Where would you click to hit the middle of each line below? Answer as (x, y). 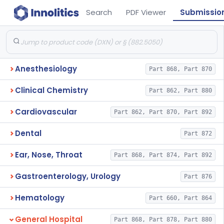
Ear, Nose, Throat (49, 155)
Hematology (40, 198)
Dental (28, 133)
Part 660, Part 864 (180, 198)
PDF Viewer (146, 12)
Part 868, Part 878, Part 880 (163, 219)
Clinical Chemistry (51, 90)
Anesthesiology (46, 69)
